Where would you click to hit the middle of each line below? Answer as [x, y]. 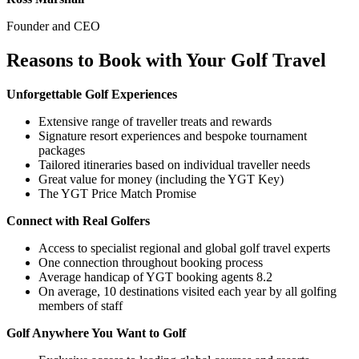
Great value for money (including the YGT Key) [161, 179]
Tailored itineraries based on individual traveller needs [174, 164]
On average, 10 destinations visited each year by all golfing [188, 291]
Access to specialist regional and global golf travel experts [184, 248]
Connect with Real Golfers [78, 220]
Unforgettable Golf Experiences [92, 94]
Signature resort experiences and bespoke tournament [173, 135]
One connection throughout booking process [151, 262]
